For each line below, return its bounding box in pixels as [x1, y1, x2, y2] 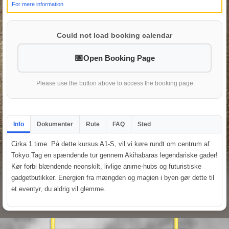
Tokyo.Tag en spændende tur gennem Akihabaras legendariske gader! [11, 151, 218, 159]
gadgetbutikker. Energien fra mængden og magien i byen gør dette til [11, 173, 214, 181]
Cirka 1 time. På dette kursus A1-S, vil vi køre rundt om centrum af [11, 140, 210, 148]
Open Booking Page [83, 53, 155, 62]
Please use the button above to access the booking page [36, 79, 193, 87]
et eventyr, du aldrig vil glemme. [11, 185, 106, 193]
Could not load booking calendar [57, 31, 172, 39]
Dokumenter [37, 120, 73, 128]
